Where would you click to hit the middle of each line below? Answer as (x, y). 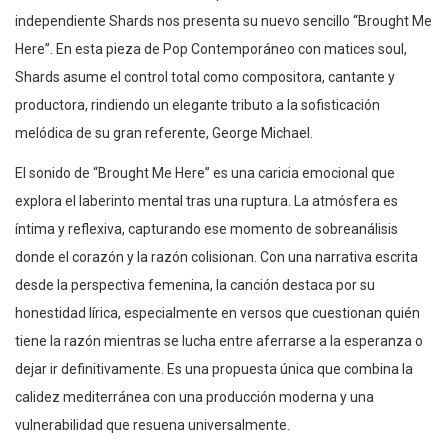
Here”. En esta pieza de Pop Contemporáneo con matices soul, (211, 49)
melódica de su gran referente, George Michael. (164, 133)
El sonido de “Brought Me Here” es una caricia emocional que (205, 173)
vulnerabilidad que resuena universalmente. (152, 425)
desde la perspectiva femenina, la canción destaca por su (195, 285)
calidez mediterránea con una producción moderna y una (194, 397)
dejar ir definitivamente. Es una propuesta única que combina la (214, 369)
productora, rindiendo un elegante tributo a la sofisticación (197, 105)
